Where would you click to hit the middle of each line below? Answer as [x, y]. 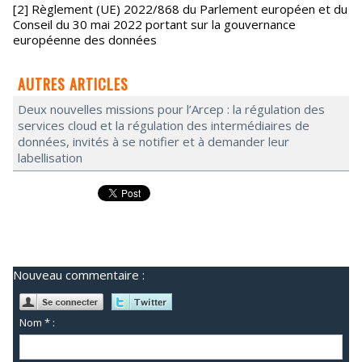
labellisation [50, 158]
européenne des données [85, 40]
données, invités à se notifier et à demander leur [154, 141]
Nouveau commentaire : [79, 275]
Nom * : [38, 323]
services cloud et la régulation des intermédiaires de [164, 125]
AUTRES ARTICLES [73, 84]
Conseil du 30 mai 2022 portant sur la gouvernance [154, 24]
